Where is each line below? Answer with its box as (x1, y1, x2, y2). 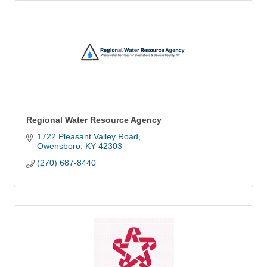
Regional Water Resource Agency (26, 115, 162, 125)
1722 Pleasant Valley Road (36, 132, 138, 141)
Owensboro (36, 141, 80, 151)
